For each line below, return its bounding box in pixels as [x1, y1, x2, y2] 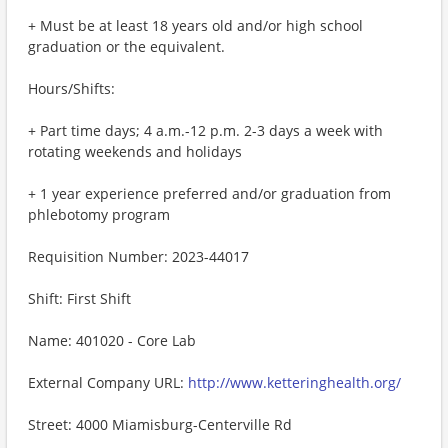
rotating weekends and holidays [28, 142, 242, 161]
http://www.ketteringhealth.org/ [188, 373, 401, 392]
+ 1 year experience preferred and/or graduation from [28, 184, 391, 203]
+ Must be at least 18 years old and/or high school [28, 16, 363, 35]
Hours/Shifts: [28, 79, 115, 98]
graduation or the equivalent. [28, 37, 229, 56]
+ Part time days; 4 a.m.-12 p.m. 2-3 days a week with [28, 121, 383, 140]
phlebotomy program [28, 205, 170, 224]
